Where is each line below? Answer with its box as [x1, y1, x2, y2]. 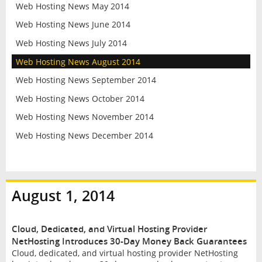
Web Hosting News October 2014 [15, 92, 144, 104]
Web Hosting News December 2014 [15, 130, 153, 142]
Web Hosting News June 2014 [15, 19, 130, 30]
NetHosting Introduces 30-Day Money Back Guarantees [11, 235, 247, 247]
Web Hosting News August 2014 [15, 56, 140, 67]
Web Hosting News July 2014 [15, 37, 127, 49]
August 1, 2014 [11, 185, 115, 205]
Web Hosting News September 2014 [15, 74, 156, 86]
